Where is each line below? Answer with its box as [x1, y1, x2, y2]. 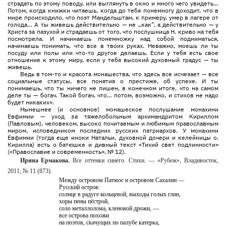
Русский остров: [59, 184, 100, 191]
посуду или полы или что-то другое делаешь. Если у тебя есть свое [8, 49, 218, 56]
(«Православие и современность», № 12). [8, 148, 126, 155]
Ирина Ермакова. [20, 157, 73, 164]
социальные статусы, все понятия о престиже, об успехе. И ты [8, 77, 218, 85]
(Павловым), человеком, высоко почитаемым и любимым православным [8, 120, 218, 127]
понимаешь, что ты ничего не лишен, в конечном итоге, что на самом [8, 84, 218, 92]
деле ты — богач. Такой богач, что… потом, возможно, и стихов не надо [8, 91, 218, 99]
